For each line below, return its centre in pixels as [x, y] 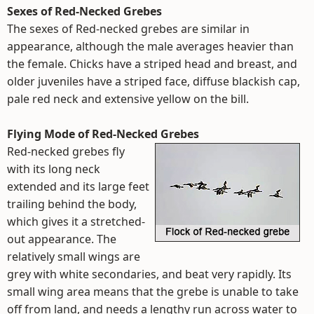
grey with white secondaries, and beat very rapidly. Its [149, 274]
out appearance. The [62, 239]
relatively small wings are [74, 257]
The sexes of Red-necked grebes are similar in [128, 29]
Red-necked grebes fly [66, 151]
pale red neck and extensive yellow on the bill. [128, 99]
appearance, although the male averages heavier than [150, 46]
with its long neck [54, 169]
